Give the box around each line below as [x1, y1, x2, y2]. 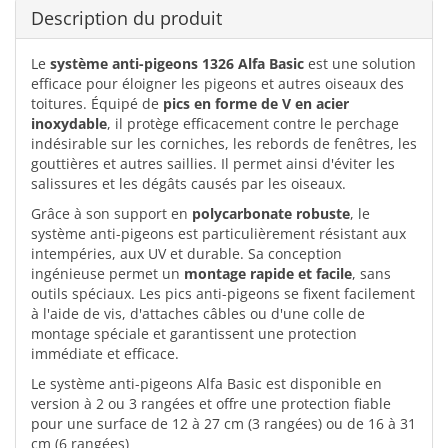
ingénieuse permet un [31, 264, 184, 283]
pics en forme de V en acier [163, 94, 349, 113]
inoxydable [31, 114, 107, 133]
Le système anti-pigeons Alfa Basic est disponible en [31, 374, 382, 393]
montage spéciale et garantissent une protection [31, 324, 357, 343]
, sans [352, 264, 391, 283]
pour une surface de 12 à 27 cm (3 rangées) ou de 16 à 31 [31, 414, 416, 433]
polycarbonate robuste [192, 204, 350, 223]
